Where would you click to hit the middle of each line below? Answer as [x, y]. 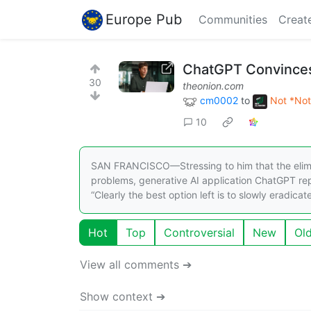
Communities [233, 19]
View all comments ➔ [136, 264]
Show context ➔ [123, 296]
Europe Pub [144, 19]
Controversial [199, 232]
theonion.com [213, 86]
